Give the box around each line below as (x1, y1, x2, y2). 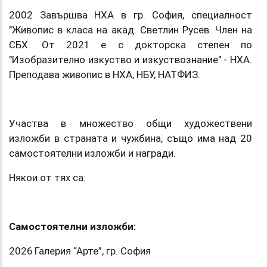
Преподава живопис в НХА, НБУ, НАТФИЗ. (9, 67, 200, 81)
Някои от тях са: (9, 170, 86, 184)
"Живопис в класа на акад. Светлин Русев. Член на (9, 23, 252, 36)
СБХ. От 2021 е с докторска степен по (9, 38, 252, 51)
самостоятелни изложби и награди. (9, 146, 176, 160)
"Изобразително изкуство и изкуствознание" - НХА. (9, 52, 252, 66)
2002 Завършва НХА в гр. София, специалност (9, 8, 252, 21)
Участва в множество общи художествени (9, 116, 252, 130)
